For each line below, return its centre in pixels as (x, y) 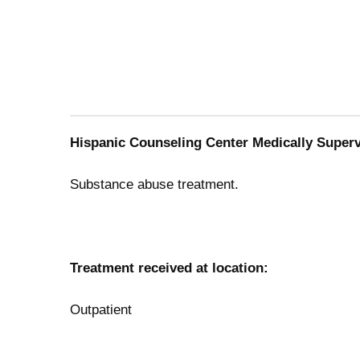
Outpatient (101, 310)
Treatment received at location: (169, 268)
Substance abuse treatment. (154, 184)
